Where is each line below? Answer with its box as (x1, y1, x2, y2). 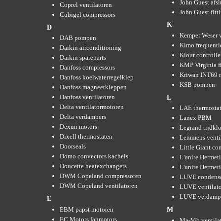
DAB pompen (60, 34, 96, 42)
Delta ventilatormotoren (60, 103, 124, 111)
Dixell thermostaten (60, 133, 112, 141)
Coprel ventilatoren (60, 1, 112, 9)
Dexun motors (60, 123, 97, 131)
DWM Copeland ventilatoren (60, 182, 138, 190)
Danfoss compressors (60, 64, 115, 72)
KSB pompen (180, 81, 215, 89)
